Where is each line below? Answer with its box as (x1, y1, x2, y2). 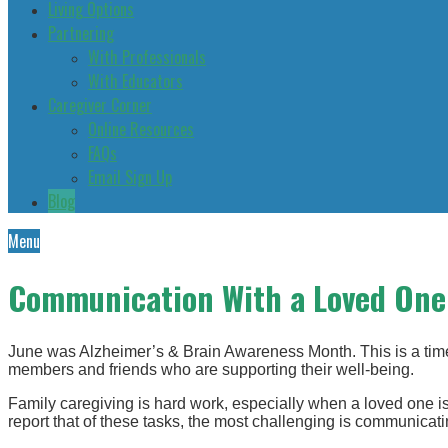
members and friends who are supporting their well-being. (8, 360, 414, 378)
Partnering (48, 21, 114, 45)
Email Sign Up (88, 165, 172, 189)
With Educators (88, 69, 183, 93)
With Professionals (88, 45, 206, 69)
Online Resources (88, 117, 194, 141)
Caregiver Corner (48, 93, 152, 117)
